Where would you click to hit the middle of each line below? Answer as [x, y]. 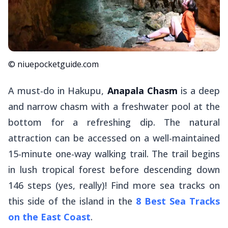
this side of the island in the [72, 201]
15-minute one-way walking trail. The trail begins [114, 154]
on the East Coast [49, 217]
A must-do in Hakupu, [58, 91]
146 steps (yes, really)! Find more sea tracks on [114, 186]
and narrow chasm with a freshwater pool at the [114, 107]
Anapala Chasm [142, 91]
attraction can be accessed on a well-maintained [114, 138]
